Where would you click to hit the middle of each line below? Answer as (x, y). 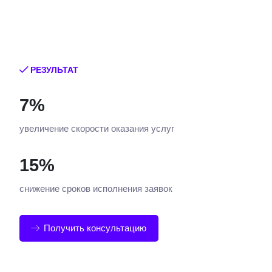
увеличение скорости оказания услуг (97, 128)
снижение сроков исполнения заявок (96, 189)
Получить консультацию (95, 228)
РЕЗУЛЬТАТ (53, 70)
